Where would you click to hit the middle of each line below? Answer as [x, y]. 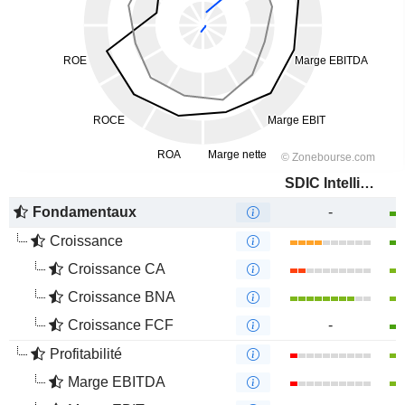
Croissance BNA [122, 297]
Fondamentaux [85, 212]
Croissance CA [117, 269]
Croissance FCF [121, 325]
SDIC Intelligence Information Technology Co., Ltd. [367, 183]
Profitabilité [86, 354]
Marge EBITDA [117, 382]
